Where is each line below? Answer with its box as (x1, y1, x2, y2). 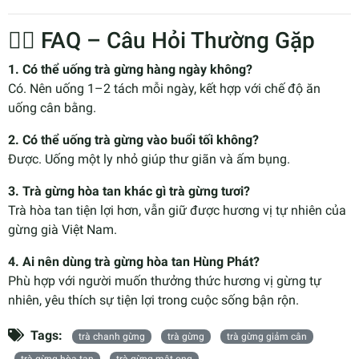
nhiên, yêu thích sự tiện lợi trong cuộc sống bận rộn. (8, 292, 299, 309)
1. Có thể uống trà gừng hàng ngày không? (8, 62, 252, 78)
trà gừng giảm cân (227, 331, 307, 343)
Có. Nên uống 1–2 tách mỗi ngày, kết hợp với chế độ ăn (8, 81, 321, 97)
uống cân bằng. (8, 100, 96, 116)
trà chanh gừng (79, 331, 145, 343)
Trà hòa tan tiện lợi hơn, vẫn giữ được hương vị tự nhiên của (8, 203, 346, 219)
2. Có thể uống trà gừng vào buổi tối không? (8, 132, 259, 148)
